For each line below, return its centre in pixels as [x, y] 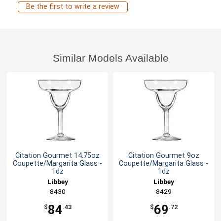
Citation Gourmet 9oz [164, 156]
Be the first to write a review [73, 7]
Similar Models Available [110, 58]
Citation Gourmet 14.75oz [57, 156]
